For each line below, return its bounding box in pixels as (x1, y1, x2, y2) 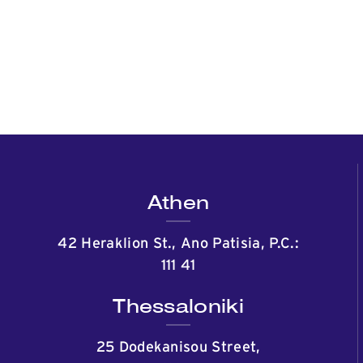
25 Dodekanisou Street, (96, 340, 261, 355)
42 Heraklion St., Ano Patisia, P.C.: (58, 237, 299, 251)
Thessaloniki (113, 293, 245, 318)
